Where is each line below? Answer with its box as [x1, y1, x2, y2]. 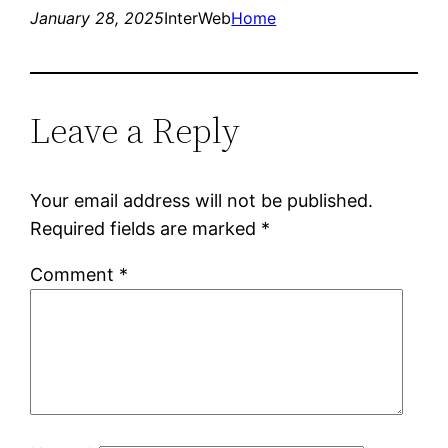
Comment [30, 263, 120, 285]
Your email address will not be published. [30, 189, 374, 211]
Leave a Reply [30, 105, 241, 155]
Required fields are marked [30, 217, 262, 239]
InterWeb [164, 7, 232, 28]
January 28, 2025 [30, 7, 165, 28]
